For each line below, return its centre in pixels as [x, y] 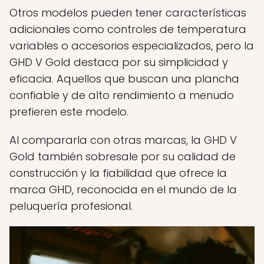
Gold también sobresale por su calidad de [123, 156]
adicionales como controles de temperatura [128, 29]
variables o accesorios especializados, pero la [132, 45]
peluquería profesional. [71, 206]
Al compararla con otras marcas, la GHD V [123, 140]
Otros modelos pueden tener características [128, 12]
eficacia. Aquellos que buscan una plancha [124, 78]
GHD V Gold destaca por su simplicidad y [119, 62]
